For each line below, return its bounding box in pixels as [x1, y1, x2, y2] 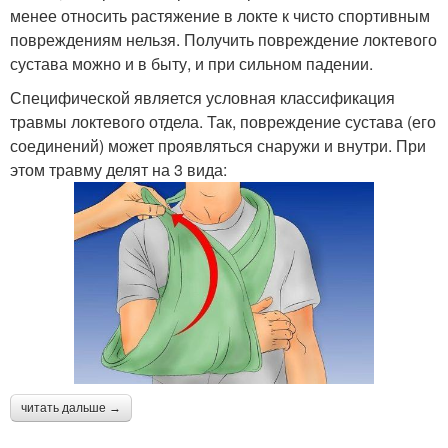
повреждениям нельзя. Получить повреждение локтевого [10, 28, 437, 52]
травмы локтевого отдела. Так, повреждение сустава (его [10, 110, 436, 134]
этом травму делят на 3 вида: [10, 158, 231, 182]
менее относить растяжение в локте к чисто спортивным [10, 4, 430, 28]
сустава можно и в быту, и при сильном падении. [10, 52, 373, 76]
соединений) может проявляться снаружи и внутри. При [10, 134, 426, 158]
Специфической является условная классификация [10, 86, 395, 110]
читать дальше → [21, 401, 121, 416]
